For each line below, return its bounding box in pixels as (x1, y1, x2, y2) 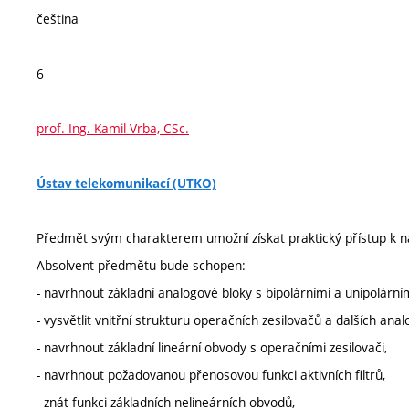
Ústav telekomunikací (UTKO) (37, 175, 216, 192)
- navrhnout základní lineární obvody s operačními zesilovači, (37, 339, 387, 356)
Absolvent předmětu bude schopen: (37, 257, 246, 274)
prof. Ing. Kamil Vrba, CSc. (37, 120, 189, 137)
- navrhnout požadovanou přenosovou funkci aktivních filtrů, (37, 366, 385, 383)
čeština (37, 10, 79, 27)
